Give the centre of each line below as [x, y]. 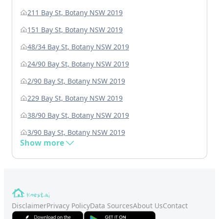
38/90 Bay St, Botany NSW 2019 [78, 115]
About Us [148, 206]
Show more [42, 143]
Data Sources [111, 206]
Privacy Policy [68, 206]
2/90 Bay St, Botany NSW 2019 [76, 81]
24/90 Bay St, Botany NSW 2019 [78, 64]
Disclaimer [29, 206]
